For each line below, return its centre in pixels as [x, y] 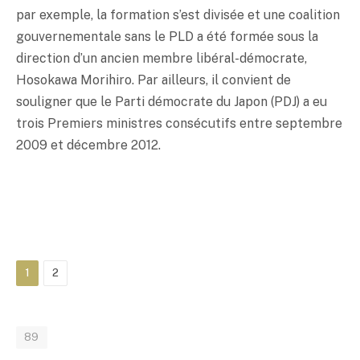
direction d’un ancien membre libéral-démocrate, [162, 58]
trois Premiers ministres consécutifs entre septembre [179, 123]
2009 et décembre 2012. [88, 145]
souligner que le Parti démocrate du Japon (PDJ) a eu [172, 101]
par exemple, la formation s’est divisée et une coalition [178, 14]
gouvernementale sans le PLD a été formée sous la [167, 36]
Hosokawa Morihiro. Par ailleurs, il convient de [153, 80]
